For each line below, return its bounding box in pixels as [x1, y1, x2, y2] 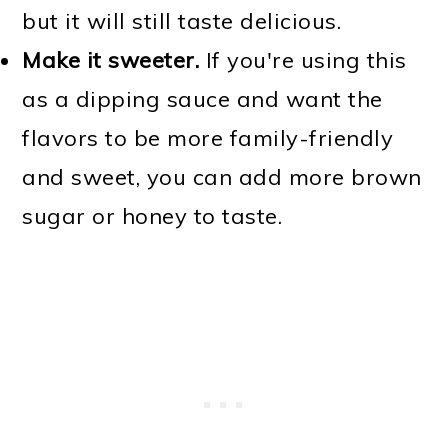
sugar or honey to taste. [22, 201, 283, 230]
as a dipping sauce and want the [22, 84, 383, 113]
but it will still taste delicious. [22, 6, 342, 35]
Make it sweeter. [22, 45, 200, 74]
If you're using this [199, 45, 407, 74]
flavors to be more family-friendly [22, 123, 394, 152]
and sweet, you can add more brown [22, 162, 422, 191]
